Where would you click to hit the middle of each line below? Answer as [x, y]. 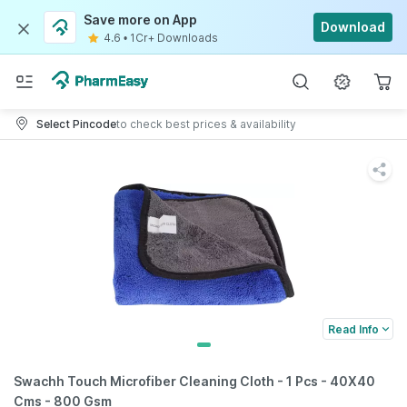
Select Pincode [76, 124]
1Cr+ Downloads [174, 38]
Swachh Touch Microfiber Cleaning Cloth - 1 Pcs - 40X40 [194, 381]
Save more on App [140, 20]
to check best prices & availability [206, 124]
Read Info [353, 329]
